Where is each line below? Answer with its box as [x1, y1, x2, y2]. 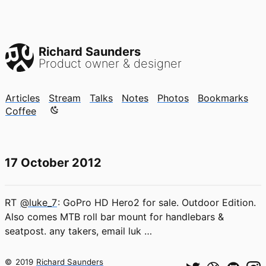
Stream [49, 92, 81, 104]
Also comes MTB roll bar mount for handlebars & [5, 211, 224, 223]
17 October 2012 [5, 156, 102, 170]
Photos [157, 92, 189, 104]
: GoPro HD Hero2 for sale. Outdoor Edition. [58, 197, 256, 208]
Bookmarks [198, 92, 248, 104]
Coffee [5, 105, 36, 117]
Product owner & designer [39, 56, 182, 71]
